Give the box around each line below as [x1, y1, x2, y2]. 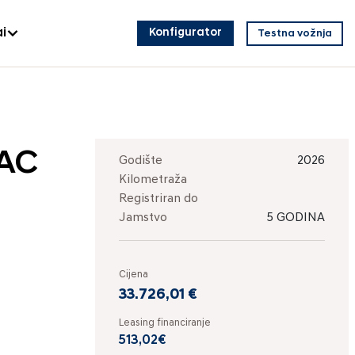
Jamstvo [119, 212, 167, 224]
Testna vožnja [258, 28, 332, 39]
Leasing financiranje [119, 318, 211, 328]
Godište [119, 155, 162, 167]
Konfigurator [149, 27, 222, 39]
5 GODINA [266, 212, 325, 224]
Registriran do [119, 193, 198, 205]
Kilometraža [119, 174, 187, 186]
